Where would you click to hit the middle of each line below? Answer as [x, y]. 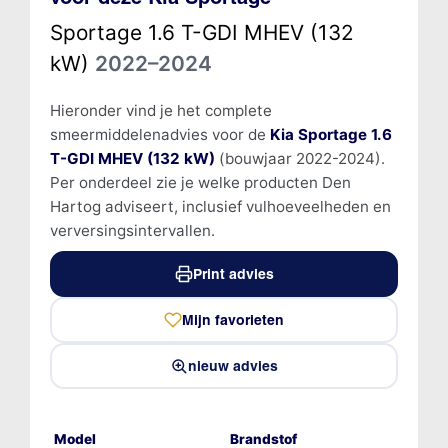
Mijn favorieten [233, 319]
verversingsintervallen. [132, 230]
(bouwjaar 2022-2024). [299, 158]
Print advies [233, 273]
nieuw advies [233, 365]
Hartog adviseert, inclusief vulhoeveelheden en [220, 206]
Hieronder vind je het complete [160, 110]
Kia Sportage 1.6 [330, 134]
